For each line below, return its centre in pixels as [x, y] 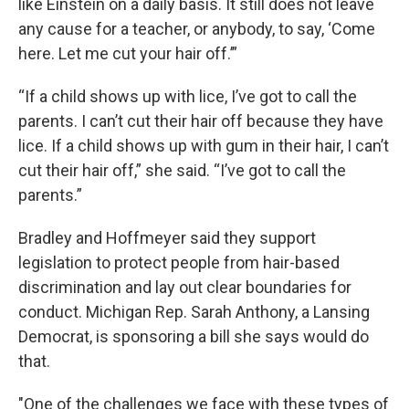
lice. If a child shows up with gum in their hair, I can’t [204, 146]
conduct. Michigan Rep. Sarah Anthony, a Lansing [194, 312]
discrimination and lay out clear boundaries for [185, 287]
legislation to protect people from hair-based [179, 262]
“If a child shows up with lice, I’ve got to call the [188, 96]
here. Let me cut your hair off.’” [128, 53]
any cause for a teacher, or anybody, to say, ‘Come [197, 29]
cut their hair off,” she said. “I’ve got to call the [182, 170]
